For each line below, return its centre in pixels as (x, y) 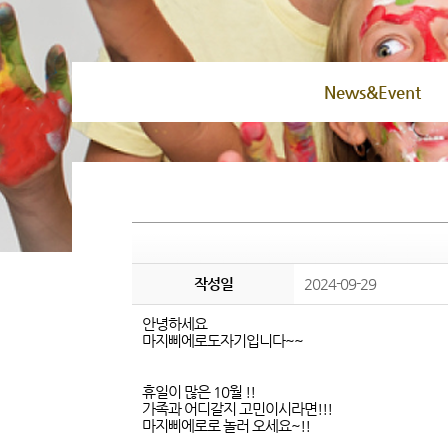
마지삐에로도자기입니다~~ (222, 340)
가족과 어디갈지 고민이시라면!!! (237, 408)
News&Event (372, 92)
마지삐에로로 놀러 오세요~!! (226, 425)
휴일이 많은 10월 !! (198, 391)
